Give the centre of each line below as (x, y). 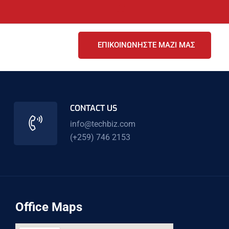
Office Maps (49, 207)
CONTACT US (93, 108)
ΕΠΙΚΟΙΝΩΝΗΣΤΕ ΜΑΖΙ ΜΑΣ (147, 45)
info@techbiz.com (102, 124)
